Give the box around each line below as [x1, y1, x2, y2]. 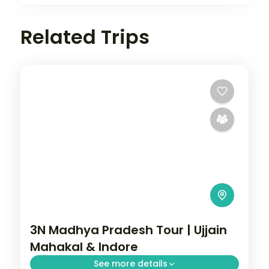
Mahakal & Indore [30, 238, 138, 256]
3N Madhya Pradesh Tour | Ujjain [30, 222, 227, 239]
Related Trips [20, 23, 150, 50]
